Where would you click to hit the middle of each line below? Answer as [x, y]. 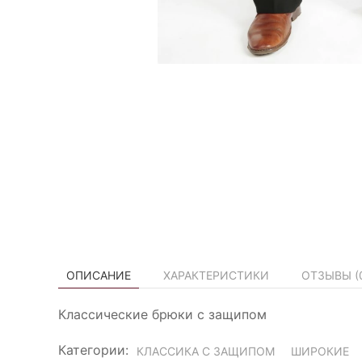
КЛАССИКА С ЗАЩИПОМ [206, 351]
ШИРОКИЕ [320, 351]
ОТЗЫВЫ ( [330, 275]
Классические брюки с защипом [162, 314]
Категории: [93, 350]
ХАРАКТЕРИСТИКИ [216, 275]
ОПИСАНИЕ [99, 275]
